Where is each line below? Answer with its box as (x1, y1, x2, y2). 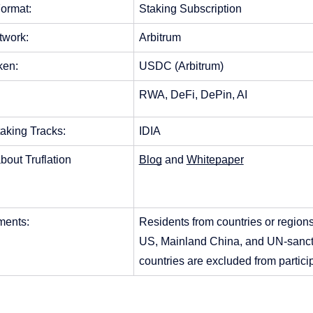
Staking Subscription (138, 3, 242, 15)
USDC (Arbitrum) (138, 60, 224, 73)
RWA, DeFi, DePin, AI (138, 89, 247, 101)
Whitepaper (186, 154, 244, 166)
